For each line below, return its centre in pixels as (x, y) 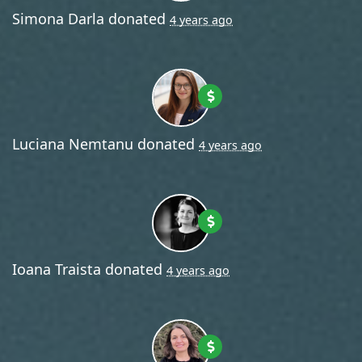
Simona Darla (58, 18)
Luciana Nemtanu (73, 143)
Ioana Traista (57, 269)
